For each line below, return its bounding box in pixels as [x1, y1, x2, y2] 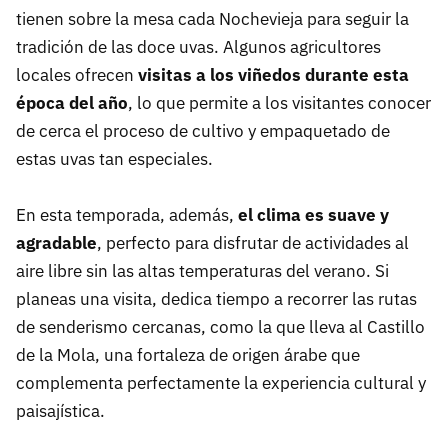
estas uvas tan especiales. [16, 148, 213, 171]
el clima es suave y [238, 204, 389, 227]
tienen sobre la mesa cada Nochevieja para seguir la [16, 8, 409, 31]
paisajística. [16, 400, 105, 423]
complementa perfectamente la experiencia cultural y [16, 372, 426, 395]
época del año [16, 92, 128, 115]
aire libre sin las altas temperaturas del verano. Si [16, 260, 389, 283]
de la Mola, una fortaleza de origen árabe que [16, 344, 360, 367]
